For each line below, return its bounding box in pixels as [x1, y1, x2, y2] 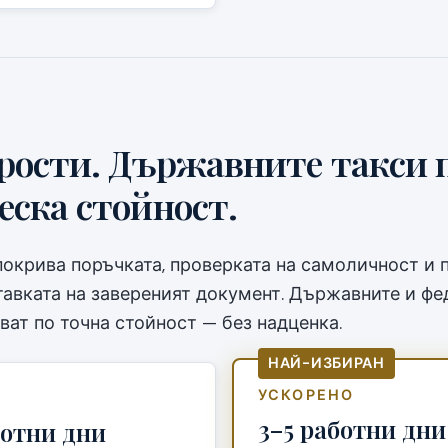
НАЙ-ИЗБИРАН [268, 354, 385, 372]
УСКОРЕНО [258, 386, 355, 404]
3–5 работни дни [258, 413, 446, 445]
